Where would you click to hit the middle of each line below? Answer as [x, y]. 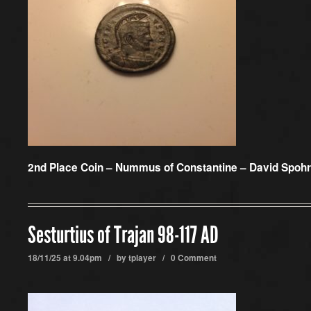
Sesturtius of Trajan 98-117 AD [123, 235]
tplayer [142, 258]
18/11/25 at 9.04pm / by [78, 258]
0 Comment [194, 258]
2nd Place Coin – [72, 167]
